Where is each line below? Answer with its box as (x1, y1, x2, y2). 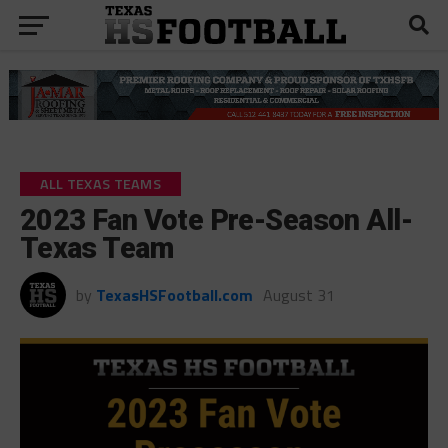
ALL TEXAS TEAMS (39, 172, 162, 195)
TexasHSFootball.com (95, 282, 253, 307)
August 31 (262, 282, 335, 307)
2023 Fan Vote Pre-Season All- (19, 202, 412, 237)
